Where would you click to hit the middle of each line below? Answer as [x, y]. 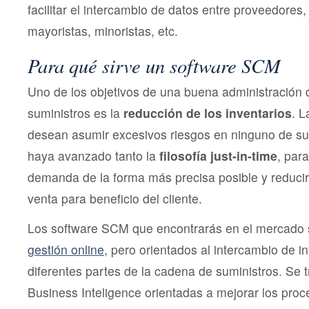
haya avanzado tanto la [92, 156]
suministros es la [76, 113]
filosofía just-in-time [217, 156]
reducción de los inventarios [208, 113]
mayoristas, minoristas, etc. [103, 31]
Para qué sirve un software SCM [154, 66]
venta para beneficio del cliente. [115, 199]
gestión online [66, 250]
